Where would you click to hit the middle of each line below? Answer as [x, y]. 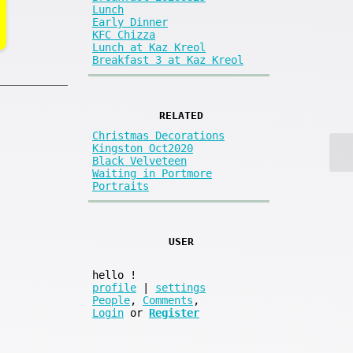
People [111, 301]
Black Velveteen [139, 161]
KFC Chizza [124, 34]
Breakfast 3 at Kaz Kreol [168, 59]
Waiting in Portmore [152, 174]
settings [180, 288]
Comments [168, 301]
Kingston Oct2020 [143, 149]
